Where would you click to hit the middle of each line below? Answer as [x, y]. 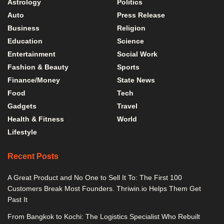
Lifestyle [22, 132]
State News [136, 80]
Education [25, 41]
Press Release [141, 15]
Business [23, 28]
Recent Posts [33, 156]
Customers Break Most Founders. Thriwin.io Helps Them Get [104, 188]
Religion [131, 28]
